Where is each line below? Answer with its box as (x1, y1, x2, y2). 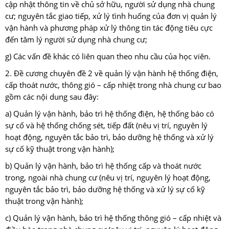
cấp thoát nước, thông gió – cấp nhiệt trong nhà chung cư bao (5, 80, 221, 91)
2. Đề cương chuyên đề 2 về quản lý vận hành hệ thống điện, (5, 68, 218, 79)
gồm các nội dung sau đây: (5, 91, 99, 103)
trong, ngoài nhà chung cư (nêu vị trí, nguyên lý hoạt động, (5, 172, 211, 184)
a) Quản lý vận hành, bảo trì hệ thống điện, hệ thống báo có (5, 108, 214, 120)
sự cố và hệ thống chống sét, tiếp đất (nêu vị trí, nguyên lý (5, 120, 208, 131)
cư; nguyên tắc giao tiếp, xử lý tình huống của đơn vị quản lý (5, 11, 217, 22)
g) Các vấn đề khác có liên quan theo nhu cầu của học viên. (5, 51, 211, 62)
